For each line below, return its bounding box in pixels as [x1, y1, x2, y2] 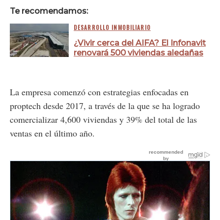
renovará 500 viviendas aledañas [74, 48, 203, 58]
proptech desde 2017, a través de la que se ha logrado [10, 100, 200, 112]
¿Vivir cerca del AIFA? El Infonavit [74, 38, 206, 48]
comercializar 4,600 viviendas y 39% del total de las [10, 113, 197, 126]
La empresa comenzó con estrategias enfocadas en [10, 86, 189, 98]
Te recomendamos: [10, 5, 88, 16]
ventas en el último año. [10, 127, 95, 139]
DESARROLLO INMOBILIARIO [74, 24, 151, 32]
